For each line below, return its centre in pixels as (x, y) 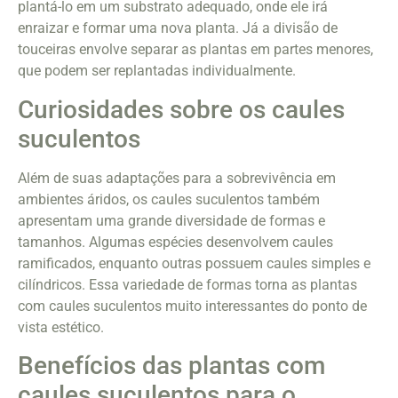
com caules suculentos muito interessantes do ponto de (192, 306)
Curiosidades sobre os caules (181, 109)
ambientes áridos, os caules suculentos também (169, 199)
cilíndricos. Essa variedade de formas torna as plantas (187, 284)
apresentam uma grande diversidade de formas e (171, 220)
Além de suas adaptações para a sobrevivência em (177, 178)
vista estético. (61, 327)
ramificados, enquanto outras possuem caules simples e (194, 263)
